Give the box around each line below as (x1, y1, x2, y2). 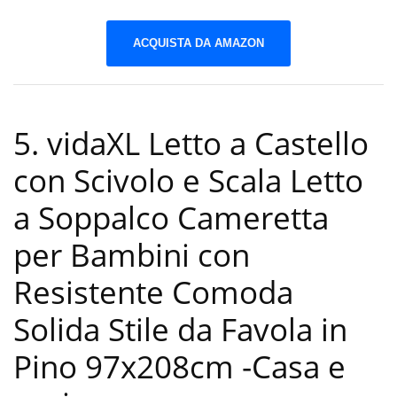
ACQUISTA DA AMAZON (133, 35, 264, 50)
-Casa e (242, 346, 346, 388)
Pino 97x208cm (13, 346, 242, 388)
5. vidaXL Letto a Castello (13, 122, 369, 165)
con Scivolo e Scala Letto (13, 160, 363, 202)
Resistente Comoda (13, 271, 293, 314)
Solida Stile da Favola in (13, 308, 347, 351)
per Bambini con (13, 234, 250, 276)
